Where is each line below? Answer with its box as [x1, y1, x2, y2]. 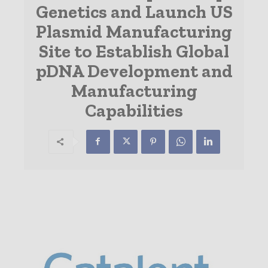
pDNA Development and [35, 60, 233, 82]
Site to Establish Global [39, 40, 229, 62]
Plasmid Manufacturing [36, 20, 232, 42]
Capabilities [85, 99, 183, 121]
